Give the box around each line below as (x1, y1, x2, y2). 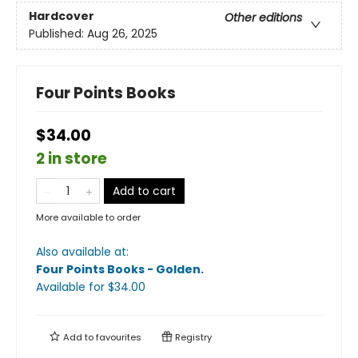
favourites (96, 331, 141, 344)
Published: (29, 26, 87, 42)
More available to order (36, 211, 141, 225)
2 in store (36, 148, 107, 170)
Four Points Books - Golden (36, 261, 201, 278)
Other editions (225, 10, 302, 26)
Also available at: (36, 244, 129, 261)
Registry (173, 331, 212, 344)
